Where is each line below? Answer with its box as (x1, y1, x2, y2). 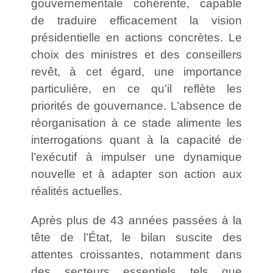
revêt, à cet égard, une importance (31, 65, 242, 78)
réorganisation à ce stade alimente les (31, 116, 242, 129)
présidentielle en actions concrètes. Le (31, 30, 242, 44)
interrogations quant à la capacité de (31, 133, 242, 146)
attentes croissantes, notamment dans (31, 247, 242, 261)
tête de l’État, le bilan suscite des (31, 230, 242, 244)
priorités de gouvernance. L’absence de (31, 99, 242, 112)
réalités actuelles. (31, 184, 122, 197)
